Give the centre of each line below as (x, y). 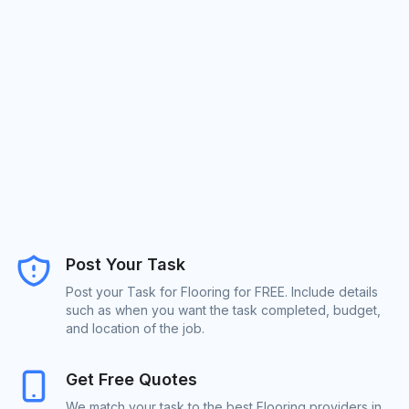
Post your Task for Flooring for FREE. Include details (222, 292)
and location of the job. (135, 329)
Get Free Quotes (131, 380)
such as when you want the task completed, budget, (223, 310)
